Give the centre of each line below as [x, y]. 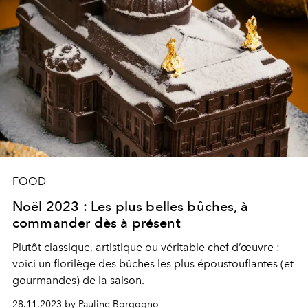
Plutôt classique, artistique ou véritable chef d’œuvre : [146, 247]
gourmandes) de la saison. [78, 280]
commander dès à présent [97, 222]
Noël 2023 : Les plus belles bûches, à [130, 206]
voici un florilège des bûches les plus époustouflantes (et [153, 263]
